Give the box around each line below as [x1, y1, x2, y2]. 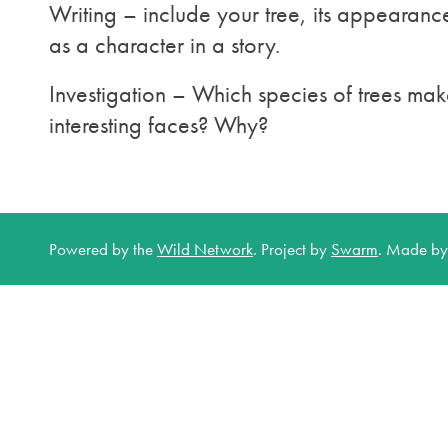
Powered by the [49, 237, 157, 260]
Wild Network [157, 237, 253, 260]
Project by [261, 237, 331, 260]
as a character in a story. [49, 30, 280, 61]
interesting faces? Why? [49, 110, 268, 141]
